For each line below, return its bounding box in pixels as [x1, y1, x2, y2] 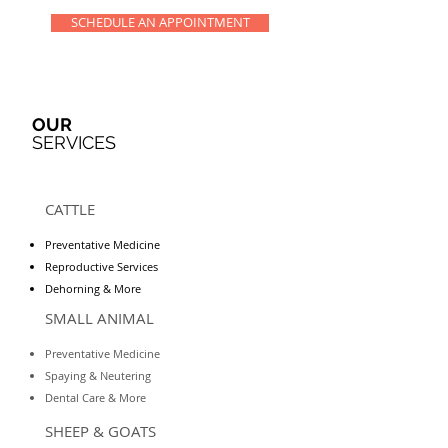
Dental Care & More [45, 390, 146, 405]
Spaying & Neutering [45, 368, 151, 383]
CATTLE [45, 199, 95, 219]
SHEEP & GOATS [45, 421, 156, 441]
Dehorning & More [45, 281, 141, 296]
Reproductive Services [45, 259, 158, 274]
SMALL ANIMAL [45, 308, 154, 328]
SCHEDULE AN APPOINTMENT [70, 14, 250, 31]
